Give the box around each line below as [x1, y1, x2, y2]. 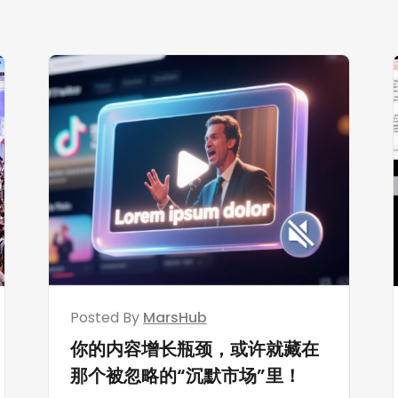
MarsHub [143, 306, 207, 328]
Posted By [70, 306, 143, 328]
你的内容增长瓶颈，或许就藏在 [70, 336, 319, 362]
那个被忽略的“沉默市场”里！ [70, 362, 301, 388]
